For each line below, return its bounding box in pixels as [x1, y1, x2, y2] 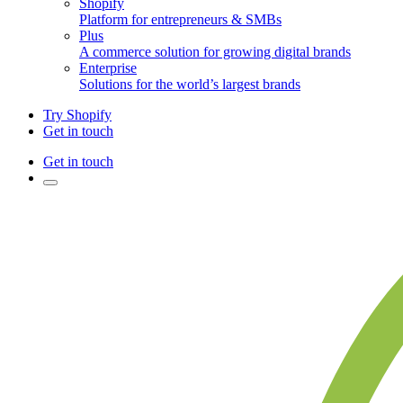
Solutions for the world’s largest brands [79, 76, 300, 93]
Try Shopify [43, 107, 112, 123]
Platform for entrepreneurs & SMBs [79, 12, 282, 28]
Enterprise [79, 60, 137, 76]
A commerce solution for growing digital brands [79, 44, 351, 60]
